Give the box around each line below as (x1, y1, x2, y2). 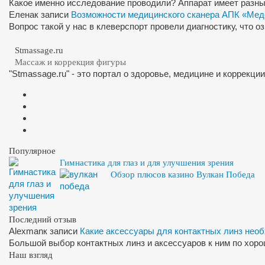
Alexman (9, 226, 43, 237)
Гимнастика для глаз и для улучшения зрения (60, 158, 234, 168)
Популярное (9, 146, 56, 156)
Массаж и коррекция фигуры (15, 57, 126, 67)
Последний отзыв (9, 215, 76, 225)
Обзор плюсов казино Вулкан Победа (111, 170, 255, 180)
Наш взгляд (9, 250, 53, 260)
